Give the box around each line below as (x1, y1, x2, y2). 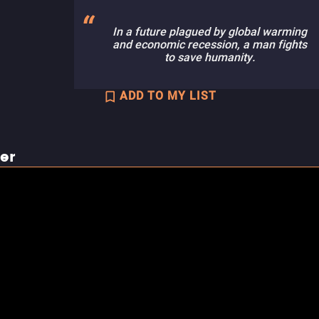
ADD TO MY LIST (120, 89, 216, 103)
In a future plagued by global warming (112, 25, 307, 38)
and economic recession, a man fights (112, 38, 307, 51)
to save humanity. (164, 51, 255, 64)
